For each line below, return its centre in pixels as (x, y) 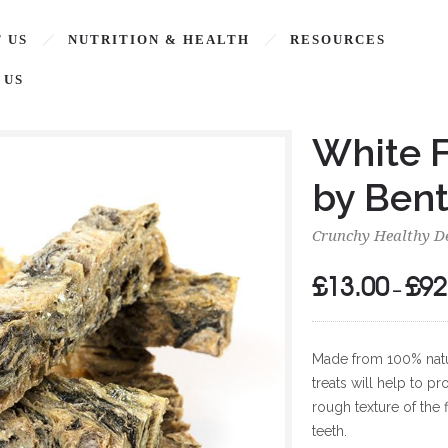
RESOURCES (338, 39)
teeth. (330, 431)
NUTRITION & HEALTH (159, 39)
